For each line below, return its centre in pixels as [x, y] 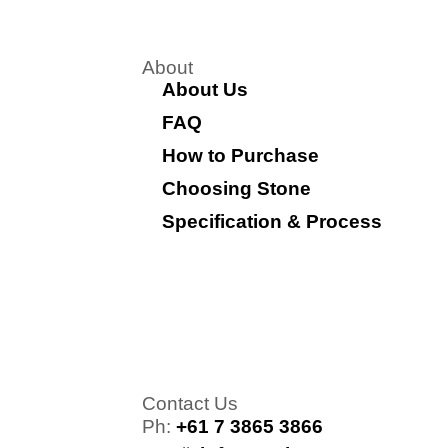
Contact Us [190, 403]
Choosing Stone [236, 188]
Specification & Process [272, 221]
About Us [205, 89]
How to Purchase [240, 155]
